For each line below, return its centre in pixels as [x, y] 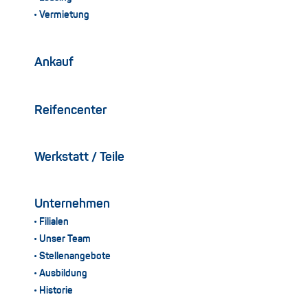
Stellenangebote [75, 256]
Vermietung [65, 15]
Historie [56, 290]
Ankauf [54, 62]
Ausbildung [64, 273]
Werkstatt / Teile [79, 157]
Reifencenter [70, 110]
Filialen [54, 222]
